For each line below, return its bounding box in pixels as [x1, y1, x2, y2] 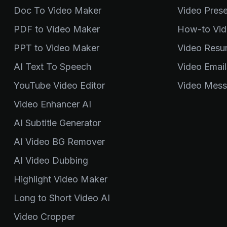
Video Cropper [14, 211, 75, 222]
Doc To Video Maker [14, 5, 101, 16]
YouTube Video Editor [14, 80, 105, 91]
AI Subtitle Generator [14, 118, 101, 129]
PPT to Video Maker [14, 43, 99, 54]
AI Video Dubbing [14, 155, 88, 166]
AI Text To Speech [14, 61, 91, 72]
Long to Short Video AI [14, 193, 110, 204]
